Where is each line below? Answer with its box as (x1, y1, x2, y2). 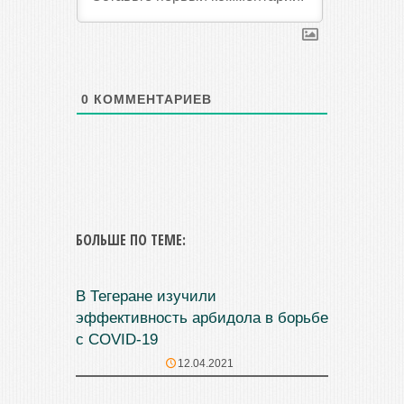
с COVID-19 (76, 331, 158, 349)
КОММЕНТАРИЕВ (89, 92, 212, 107)
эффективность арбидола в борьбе (76, 309, 328, 327)
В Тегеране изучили (76, 288, 216, 306)
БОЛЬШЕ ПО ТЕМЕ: (76, 230, 186, 251)
